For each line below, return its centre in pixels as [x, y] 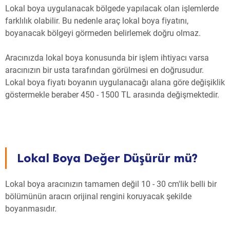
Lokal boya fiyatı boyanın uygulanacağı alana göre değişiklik [115, 83]
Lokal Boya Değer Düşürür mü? [107, 158]
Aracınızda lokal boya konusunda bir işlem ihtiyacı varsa [107, 58]
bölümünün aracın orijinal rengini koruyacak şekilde [98, 197]
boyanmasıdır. [31, 209]
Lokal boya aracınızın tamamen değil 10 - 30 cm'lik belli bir [111, 184]
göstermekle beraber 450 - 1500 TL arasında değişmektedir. [112, 95]
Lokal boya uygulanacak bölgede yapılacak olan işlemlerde [112, 9]
